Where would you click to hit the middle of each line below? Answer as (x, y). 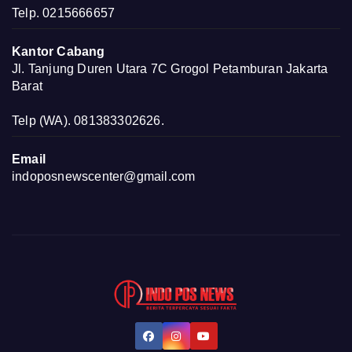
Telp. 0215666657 (64, 13)
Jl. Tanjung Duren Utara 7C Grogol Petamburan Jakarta (170, 68)
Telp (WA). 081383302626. (88, 120)
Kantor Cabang (59, 51)
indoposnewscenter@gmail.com (104, 176)
